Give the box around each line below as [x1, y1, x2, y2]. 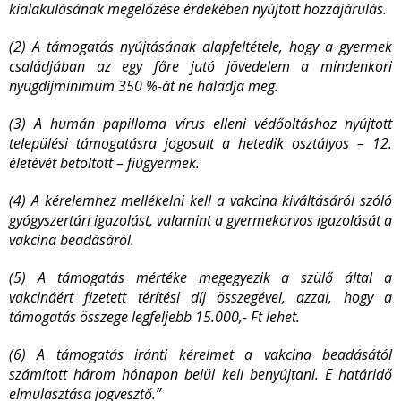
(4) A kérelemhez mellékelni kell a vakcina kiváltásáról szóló [9, 191, 392, 210]
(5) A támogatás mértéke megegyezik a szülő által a [9, 268, 392, 287]
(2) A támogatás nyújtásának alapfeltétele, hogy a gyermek [9, 37, 392, 56]
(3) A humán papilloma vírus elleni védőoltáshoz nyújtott [9, 114, 392, 133]
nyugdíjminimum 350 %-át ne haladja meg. [9, 76, 278, 96]
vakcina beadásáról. [9, 230, 134, 250]
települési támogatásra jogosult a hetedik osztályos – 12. [9, 133, 392, 153]
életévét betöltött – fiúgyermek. [9, 153, 200, 173]
